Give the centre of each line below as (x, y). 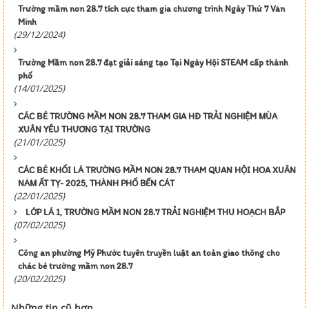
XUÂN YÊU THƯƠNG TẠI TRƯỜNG (84, 129)
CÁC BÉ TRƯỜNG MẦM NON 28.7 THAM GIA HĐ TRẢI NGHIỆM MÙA (148, 116)
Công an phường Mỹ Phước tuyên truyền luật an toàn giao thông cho (149, 253)
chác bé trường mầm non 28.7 (75, 266)
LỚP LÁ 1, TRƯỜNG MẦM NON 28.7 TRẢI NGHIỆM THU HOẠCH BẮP (155, 212)
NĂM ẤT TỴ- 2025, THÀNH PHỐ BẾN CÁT (96, 183)
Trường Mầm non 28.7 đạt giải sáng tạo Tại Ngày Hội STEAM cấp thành (153, 62)
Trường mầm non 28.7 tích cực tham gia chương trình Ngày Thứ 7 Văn (151, 9)
